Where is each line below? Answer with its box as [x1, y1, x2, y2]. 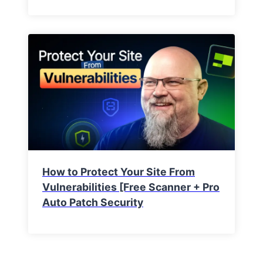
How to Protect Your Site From [42, 166, 195, 178]
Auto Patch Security [42, 196, 143, 208]
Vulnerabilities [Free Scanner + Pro [42, 181, 220, 193]
